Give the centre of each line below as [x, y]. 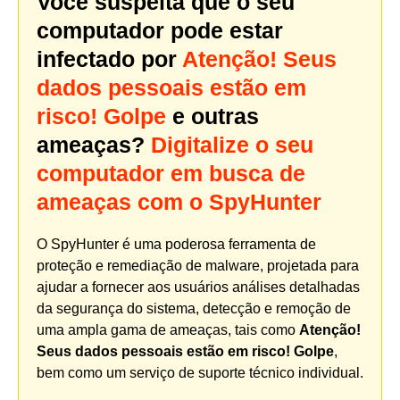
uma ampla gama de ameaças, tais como [168, 329]
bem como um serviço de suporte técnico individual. [200, 372]
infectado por [109, 58]
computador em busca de [171, 173]
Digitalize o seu [232, 144]
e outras [212, 116]
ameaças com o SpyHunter [179, 201]
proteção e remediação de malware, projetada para [198, 265]
